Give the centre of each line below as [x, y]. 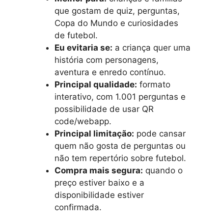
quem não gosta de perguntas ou [120, 146]
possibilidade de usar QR [104, 109]
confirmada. [78, 207]
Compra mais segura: [99, 170]
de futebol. [76, 35]
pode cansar [160, 134]
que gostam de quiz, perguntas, [117, 11]
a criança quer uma [151, 48]
